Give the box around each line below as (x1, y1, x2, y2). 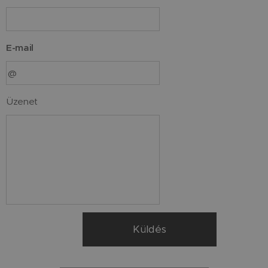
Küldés (133, 223, 167, 236)
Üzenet (6, 96, 38, 108)
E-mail (6, 42, 34, 54)
